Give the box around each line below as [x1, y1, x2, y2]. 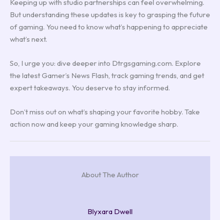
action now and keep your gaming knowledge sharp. [10, 119, 178, 129]
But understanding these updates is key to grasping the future [10, 9, 210, 19]
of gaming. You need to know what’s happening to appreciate [10, 22, 208, 31]
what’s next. [10, 34, 47, 44]
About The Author [81, 170, 139, 180]
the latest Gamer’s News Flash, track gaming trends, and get [10, 70, 204, 80]
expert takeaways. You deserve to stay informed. [10, 82, 170, 92]
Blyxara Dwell [87, 207, 133, 217]
